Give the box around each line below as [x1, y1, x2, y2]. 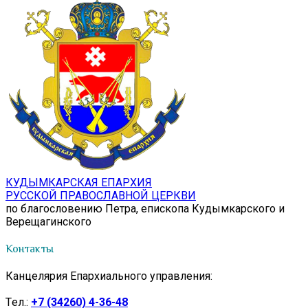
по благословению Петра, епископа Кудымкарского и [5, 201, 285, 215]
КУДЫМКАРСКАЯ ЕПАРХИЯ [5, 175, 152, 189]
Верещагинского [5, 214, 91, 228]
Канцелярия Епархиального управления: [5, 269, 212, 283]
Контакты [5, 242, 54, 255]
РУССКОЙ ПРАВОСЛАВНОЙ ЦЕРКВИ [5, 188, 196, 202]
